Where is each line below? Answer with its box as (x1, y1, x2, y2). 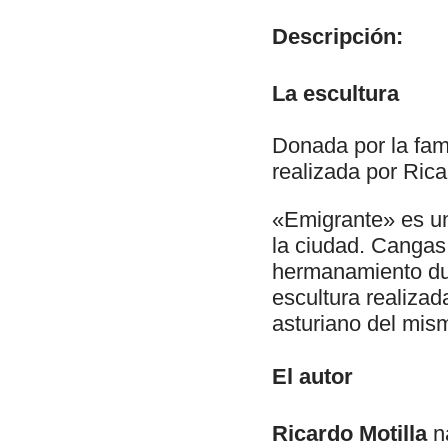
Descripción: (272, 23, 403, 49)
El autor (272, 363, 353, 389)
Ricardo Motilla (272, 420, 433, 446)
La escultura (272, 80, 399, 106)
